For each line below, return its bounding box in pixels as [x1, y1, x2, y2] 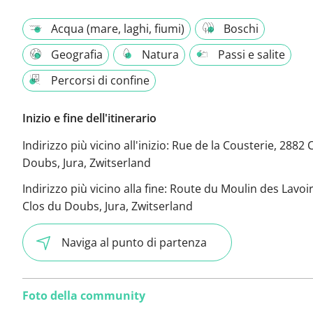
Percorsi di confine [51, 72, 150, 88]
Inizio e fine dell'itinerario [22, 110, 156, 126]
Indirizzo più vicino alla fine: [22, 180, 170, 196]
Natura [142, 46, 179, 62]
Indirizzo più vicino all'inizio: [22, 137, 172, 153]
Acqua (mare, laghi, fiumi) [51, 20, 184, 36]
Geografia [51, 46, 103, 62]
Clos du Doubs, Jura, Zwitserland [22, 198, 193, 214]
